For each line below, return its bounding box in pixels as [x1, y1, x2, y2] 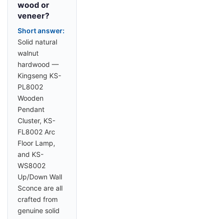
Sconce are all [18, 184, 63, 193]
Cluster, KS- [18, 116, 55, 125]
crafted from [18, 195, 58, 204]
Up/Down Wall [18, 173, 62, 181]
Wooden [18, 94, 44, 103]
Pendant [18, 105, 44, 114]
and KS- [18, 150, 44, 159]
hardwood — [18, 60, 59, 69]
